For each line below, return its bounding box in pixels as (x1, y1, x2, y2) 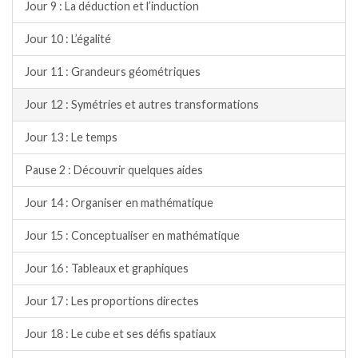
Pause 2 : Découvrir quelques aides (25, 162, 203, 177)
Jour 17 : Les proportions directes (25, 293, 199, 308)
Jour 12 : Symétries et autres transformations (25, 97, 259, 111)
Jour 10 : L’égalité (25, 31, 111, 46)
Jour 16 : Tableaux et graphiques (25, 261, 189, 275)
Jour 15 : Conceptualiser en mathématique (25, 228, 240, 242)
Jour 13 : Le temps (25, 129, 117, 144)
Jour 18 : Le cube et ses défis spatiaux (25, 326, 216, 340)
